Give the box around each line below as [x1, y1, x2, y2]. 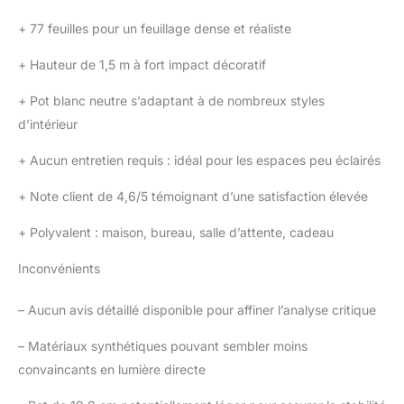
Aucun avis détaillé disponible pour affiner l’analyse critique [24, 302, 376, 318]
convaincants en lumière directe [18, 362, 206, 378]
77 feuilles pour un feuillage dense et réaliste [26, 21, 291, 37]
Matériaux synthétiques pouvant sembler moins [24, 338, 308, 354]
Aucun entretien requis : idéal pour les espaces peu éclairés [26, 152, 381, 169]
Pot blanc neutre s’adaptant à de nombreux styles [26, 93, 325, 109]
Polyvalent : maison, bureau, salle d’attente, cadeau [26, 225, 334, 241]
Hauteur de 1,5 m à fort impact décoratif [26, 57, 266, 73]
